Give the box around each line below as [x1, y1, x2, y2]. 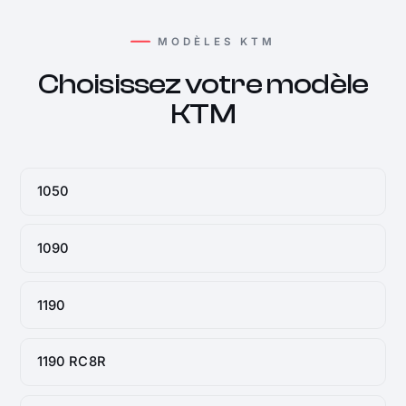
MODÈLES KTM [158, 35, 275, 49]
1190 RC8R [36, 353, 106, 371]
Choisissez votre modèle [37, 67, 369, 101]
